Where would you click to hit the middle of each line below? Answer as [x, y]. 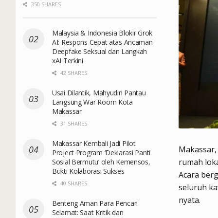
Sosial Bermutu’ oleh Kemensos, [101, 162]
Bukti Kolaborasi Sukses [88, 171]
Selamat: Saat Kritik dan [88, 212]
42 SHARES [73, 73]
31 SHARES [73, 123]
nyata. [190, 200]
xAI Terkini [68, 60]
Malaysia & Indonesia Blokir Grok [102, 33]
